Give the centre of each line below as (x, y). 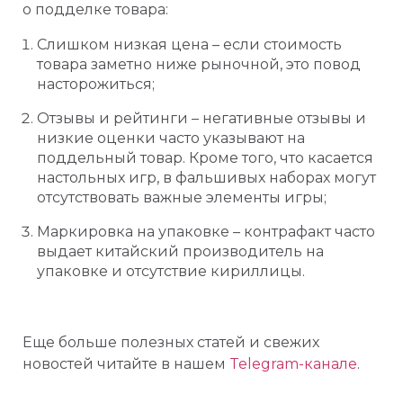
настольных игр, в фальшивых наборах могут (206, 178)
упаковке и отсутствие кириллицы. (171, 271)
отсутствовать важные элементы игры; (182, 197)
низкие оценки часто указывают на (171, 138)
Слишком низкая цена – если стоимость (189, 45)
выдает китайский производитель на (180, 251)
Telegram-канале (293, 364)
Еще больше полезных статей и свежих (171, 342)
